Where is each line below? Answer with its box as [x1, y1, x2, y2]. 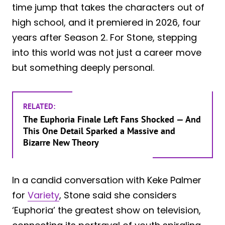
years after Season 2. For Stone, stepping [12, 31, 197, 44]
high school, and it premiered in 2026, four [12, 16, 201, 29]
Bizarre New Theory [23, 136, 99, 148]
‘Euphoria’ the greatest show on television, [12, 203, 201, 216]
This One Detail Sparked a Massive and [23, 125, 175, 137]
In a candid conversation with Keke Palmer [12, 173, 201, 186]
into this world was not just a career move [12, 46, 201, 59]
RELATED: [23, 101, 55, 111]
